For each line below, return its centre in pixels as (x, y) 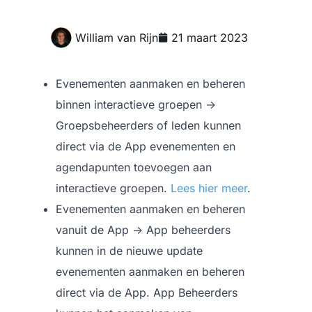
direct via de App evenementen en (146, 146)
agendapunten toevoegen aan (134, 167)
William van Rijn (116, 38)
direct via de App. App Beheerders (147, 292)
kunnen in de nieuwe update (129, 251)
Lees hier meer (209, 188)
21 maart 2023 (209, 38)
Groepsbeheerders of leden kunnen (148, 125)
